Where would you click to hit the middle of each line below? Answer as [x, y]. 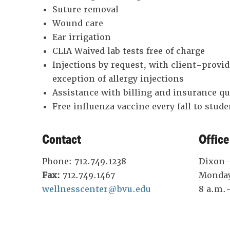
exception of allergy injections [118, 79]
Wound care [78, 24]
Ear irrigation [81, 37]
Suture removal [85, 10]
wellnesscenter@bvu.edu [96, 189]
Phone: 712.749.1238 [84, 162]
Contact [61, 139]
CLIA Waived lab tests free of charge [128, 51]
